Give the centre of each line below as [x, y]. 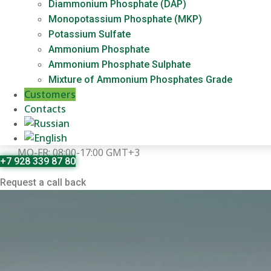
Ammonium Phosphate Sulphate [119, 64]
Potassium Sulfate [90, 34]
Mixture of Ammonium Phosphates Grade [140, 79]
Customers [50, 94]
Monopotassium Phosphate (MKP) [125, 19]
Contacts [45, 109]
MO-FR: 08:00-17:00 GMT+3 [78, 152]
